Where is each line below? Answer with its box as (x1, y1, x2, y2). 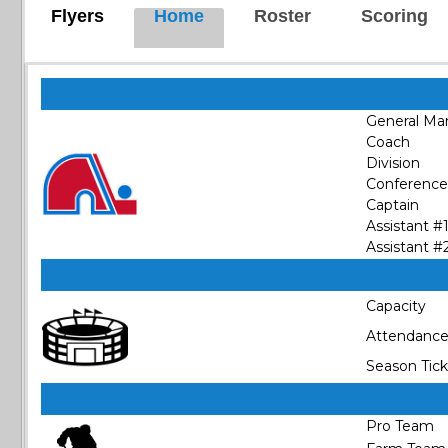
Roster (254, 6, 311, 26)
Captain (366, 196, 419, 214)
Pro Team (366, 417, 434, 435)
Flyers (51, 6, 104, 26)
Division (366, 154, 420, 172)
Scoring (361, 6, 428, 26)
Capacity (366, 297, 426, 315)
